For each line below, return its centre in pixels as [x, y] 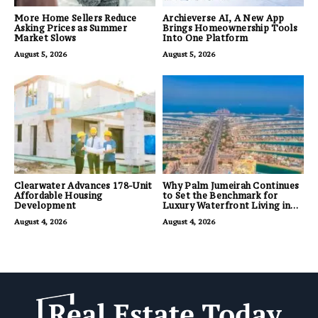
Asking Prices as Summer [71, 28]
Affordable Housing [59, 196]
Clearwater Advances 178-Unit [83, 186]
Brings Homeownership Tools [230, 28]
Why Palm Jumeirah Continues [231, 186]
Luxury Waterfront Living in [227, 206]
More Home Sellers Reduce [76, 18]
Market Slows [45, 38]
